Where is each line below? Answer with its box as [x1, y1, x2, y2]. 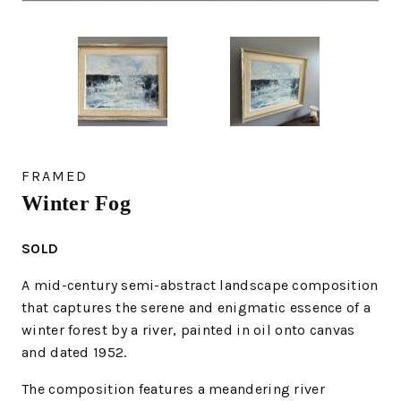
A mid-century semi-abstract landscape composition [21, 277, 379, 294]
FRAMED [21, 167, 88, 185]
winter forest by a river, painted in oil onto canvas [21, 321, 355, 339]
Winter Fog [21, 192, 131, 216]
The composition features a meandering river [21, 380, 325, 398]
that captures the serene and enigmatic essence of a [21, 299, 371, 317]
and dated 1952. [21, 344, 127, 362]
